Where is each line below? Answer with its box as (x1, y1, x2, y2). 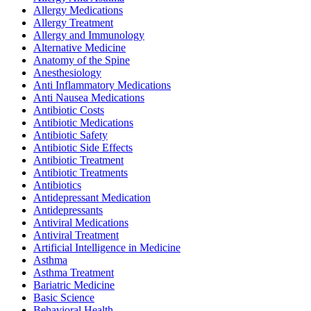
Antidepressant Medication (33, 192, 151, 204)
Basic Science (33, 292, 94, 304)
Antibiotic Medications (33, 117, 133, 129)
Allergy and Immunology (33, 29, 144, 42)
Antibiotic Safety (33, 129, 108, 142)
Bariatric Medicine (33, 279, 115, 292)
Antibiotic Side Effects (33, 142, 133, 154)
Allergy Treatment (33, 17, 113, 29)
